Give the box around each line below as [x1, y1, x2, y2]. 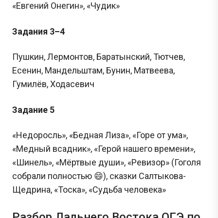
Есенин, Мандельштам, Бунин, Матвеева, [12, 65, 175, 75]
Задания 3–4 [12, 26, 65, 36]
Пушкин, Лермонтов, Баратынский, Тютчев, [12, 51, 185, 62]
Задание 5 [12, 104, 54, 115]
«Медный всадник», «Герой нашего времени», [12, 143, 195, 154]
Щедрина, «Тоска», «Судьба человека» [12, 184, 166, 195]
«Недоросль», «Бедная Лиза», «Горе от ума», [12, 129, 188, 140]
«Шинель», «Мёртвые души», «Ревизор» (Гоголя [12, 157, 201, 167]
